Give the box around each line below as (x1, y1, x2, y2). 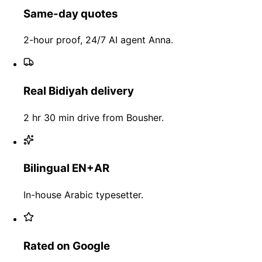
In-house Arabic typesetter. (23, 189, 143, 201)
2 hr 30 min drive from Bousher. (23, 111, 164, 123)
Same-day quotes (23, 6, 118, 20)
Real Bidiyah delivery (23, 84, 134, 98)
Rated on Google (23, 239, 110, 253)
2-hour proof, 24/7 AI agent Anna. (23, 34, 173, 46)
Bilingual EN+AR (23, 161, 109, 175)
